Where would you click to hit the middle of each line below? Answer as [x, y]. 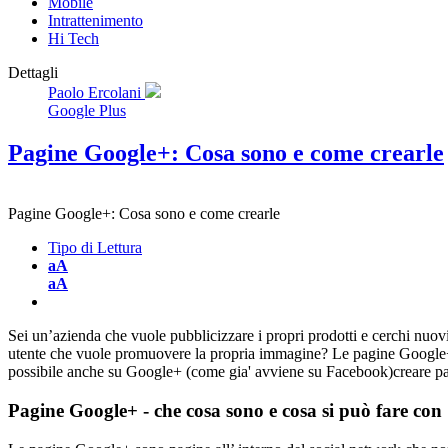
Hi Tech [73, 39]
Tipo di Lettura [95, 248]
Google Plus [87, 111]
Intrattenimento [95, 21]
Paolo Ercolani [96, 93]
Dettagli [33, 73]
